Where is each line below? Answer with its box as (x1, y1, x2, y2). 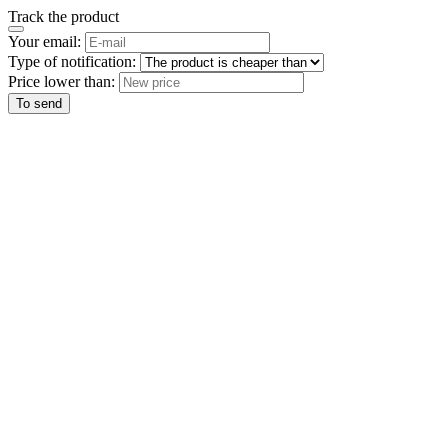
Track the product (8, 8, 119, 25)
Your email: (8, 33, 81, 50)
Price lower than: (8, 73, 115, 90)
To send (16, 96, 62, 111)
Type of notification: (8, 53, 136, 70)
